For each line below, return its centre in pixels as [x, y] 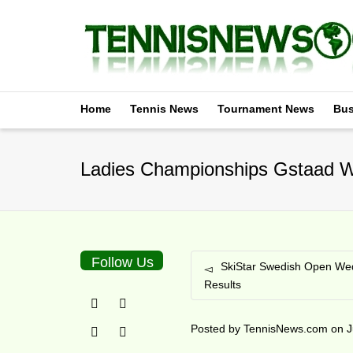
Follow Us [123, 262]
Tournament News [266, 109]
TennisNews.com [286, 329]
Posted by [217, 329]
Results [223, 284]
